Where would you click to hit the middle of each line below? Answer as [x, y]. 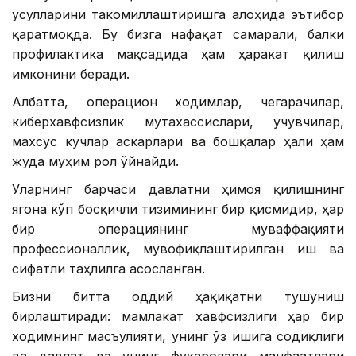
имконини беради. [71, 74]
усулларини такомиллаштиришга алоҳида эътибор [178, 14]
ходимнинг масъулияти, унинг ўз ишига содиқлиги [178, 336]
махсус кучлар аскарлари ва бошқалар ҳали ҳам [178, 141]
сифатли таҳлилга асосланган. [108, 268]
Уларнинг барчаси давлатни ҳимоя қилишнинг [178, 189]
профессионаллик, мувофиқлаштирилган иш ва [178, 248]
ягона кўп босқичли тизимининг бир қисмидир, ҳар [178, 209]
